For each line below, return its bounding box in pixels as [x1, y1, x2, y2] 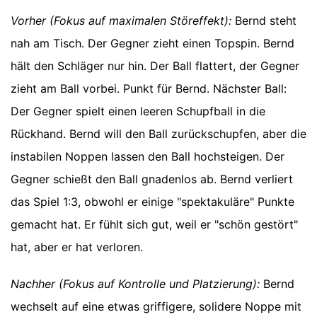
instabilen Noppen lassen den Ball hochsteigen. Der [11, 149, 284, 164]
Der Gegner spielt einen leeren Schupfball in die [11, 104, 265, 119]
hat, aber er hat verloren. [11, 240, 143, 255]
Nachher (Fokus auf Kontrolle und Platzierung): [11, 277, 260, 292]
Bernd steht [231, 13, 296, 28]
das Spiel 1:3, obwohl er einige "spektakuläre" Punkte [11, 195, 294, 209]
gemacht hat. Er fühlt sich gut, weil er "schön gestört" [11, 217, 298, 232]
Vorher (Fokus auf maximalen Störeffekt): [11, 13, 231, 28]
